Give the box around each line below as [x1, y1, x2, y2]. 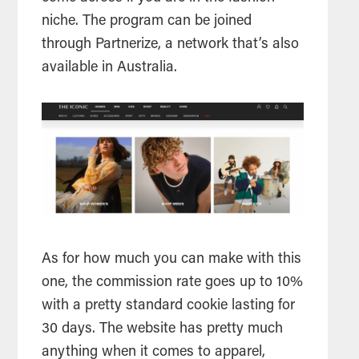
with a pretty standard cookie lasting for [42, 299, 296, 314]
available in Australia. [42, 61, 182, 76]
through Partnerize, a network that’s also [42, 38, 300, 53]
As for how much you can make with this [42, 252, 302, 268]
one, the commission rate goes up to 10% [42, 276, 304, 291]
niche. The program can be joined [42, 14, 252, 30]
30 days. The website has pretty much [42, 322, 284, 337]
